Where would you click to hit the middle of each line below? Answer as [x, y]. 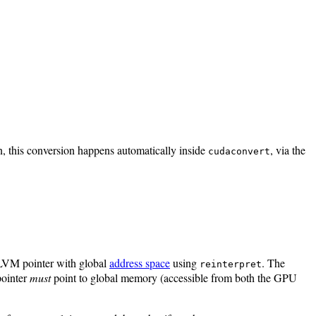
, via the [288, 150]
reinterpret [231, 264]
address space [140, 262]
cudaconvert [239, 151]
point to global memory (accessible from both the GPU [174, 277]
